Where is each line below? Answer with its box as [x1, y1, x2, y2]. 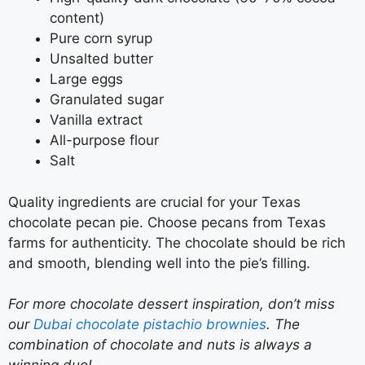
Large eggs [50, 71, 123, 88]
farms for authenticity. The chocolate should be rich [8, 234, 345, 251]
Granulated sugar [50, 91, 164, 108]
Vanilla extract [50, 112, 143, 129]
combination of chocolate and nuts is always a [8, 336, 312, 354]
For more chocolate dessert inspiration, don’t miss [8, 296, 335, 313]
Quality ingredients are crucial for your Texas [8, 193, 301, 210]
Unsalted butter [50, 51, 153, 68]
